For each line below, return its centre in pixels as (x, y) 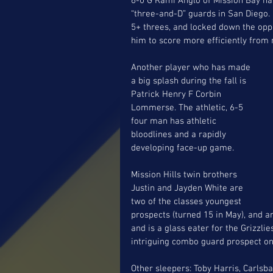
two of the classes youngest (187, 201)
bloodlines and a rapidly (180, 134)
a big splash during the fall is (190, 81)
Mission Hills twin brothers (185, 175)
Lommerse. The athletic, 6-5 (188, 108)
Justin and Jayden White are (188, 188)
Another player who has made (192, 67)
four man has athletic (175, 121)
